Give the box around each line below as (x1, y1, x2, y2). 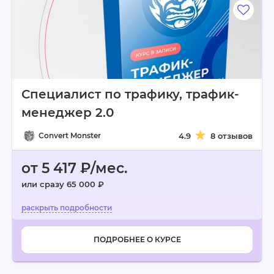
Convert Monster (39, 131, 101, 140)
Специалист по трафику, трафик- (21, 87, 239, 102)
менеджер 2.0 (21, 105, 114, 120)
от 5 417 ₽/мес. (21, 160, 128, 177)
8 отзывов (210, 131, 253, 141)
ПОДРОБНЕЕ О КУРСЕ (93, 235, 181, 244)
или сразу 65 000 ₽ (21, 179, 104, 189)
